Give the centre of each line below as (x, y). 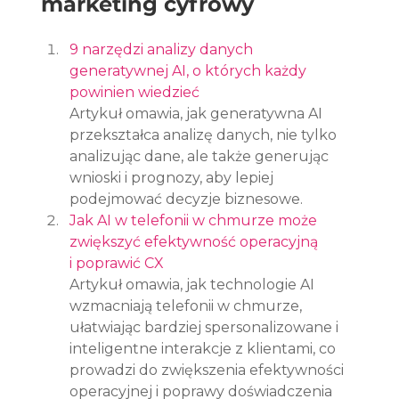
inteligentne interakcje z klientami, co (205, 348)
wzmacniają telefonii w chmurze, (188, 305)
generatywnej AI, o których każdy (190, 70)
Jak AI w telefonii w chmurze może (195, 220)
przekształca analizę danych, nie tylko (205, 134)
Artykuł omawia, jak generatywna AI (198, 113)
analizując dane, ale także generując (201, 156)
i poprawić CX (117, 263)
